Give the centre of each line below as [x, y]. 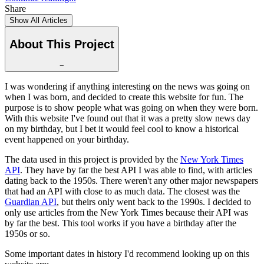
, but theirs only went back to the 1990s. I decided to [154, 202]
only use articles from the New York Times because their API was [126, 212]
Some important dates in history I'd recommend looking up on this [127, 253]
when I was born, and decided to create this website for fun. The [124, 97]
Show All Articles [39, 20]
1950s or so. [27, 233]
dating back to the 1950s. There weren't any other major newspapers [131, 180]
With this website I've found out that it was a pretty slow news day [128, 118]
